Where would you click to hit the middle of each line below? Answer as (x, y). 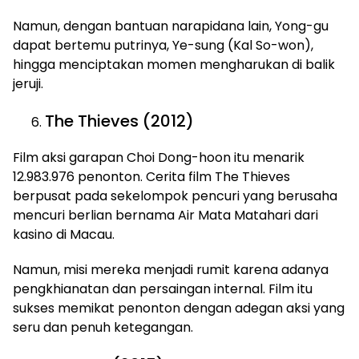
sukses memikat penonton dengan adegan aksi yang (179, 308)
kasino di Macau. (64, 234)
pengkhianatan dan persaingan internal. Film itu (163, 289)
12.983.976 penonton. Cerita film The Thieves (151, 177)
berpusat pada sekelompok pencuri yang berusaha (175, 196)
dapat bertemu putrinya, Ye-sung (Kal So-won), (163, 45)
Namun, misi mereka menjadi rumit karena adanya (171, 270)
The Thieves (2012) (119, 121)
